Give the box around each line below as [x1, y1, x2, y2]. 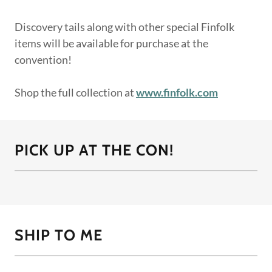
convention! [15, 52, 72, 66]
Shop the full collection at [15, 85, 136, 99]
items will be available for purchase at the [15, 36, 208, 50]
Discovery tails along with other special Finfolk [15, 19, 234, 33]
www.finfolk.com [136, 85, 218, 99]
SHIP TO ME [15, 225, 103, 244]
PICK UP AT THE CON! [15, 140, 174, 159]
